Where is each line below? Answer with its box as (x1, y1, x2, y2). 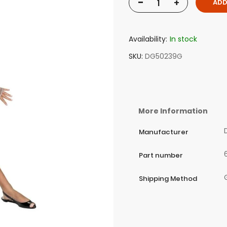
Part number (139, 150, 183, 161)
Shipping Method (139, 174, 197, 184)
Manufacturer (139, 127, 188, 137)
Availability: (129, 34, 167, 45)
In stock (170, 34, 197, 45)
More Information (138, 106, 208, 117)
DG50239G (145, 51, 182, 62)
